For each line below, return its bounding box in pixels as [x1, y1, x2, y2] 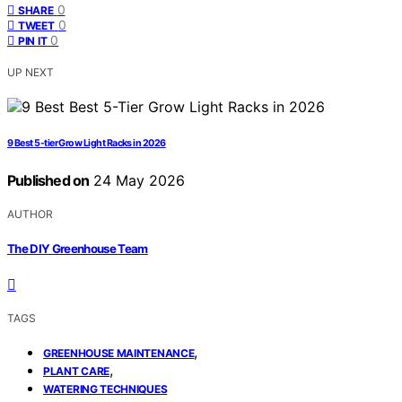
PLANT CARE [43, 363, 109, 378]
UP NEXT [7, 66, 54, 80]
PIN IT [18, 34, 48, 48]
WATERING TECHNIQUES [43, 381, 168, 396]
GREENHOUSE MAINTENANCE [43, 345, 195, 360]
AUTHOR [7, 207, 53, 222]
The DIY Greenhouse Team [7, 240, 148, 256]
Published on [7, 171, 90, 190]
